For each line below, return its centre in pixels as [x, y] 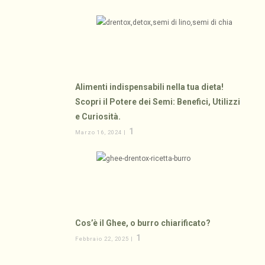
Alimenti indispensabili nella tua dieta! [150, 87]
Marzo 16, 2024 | [102, 132]
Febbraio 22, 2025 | [105, 239]
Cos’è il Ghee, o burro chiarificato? [143, 223]
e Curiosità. [98, 117]
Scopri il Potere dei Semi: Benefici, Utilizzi [158, 102]
